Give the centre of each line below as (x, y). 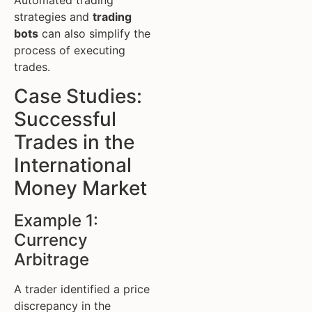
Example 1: (56, 221)
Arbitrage (52, 260)
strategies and (53, 16)
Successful (65, 119)
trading (112, 16)
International (73, 165)
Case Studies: (78, 96)
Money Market (80, 188)
